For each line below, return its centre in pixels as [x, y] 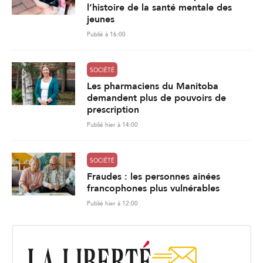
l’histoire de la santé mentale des [159, 8]
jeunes [101, 20]
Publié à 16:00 [106, 35]
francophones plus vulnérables [153, 189]
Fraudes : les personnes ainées [154, 177]
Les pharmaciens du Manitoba [153, 87]
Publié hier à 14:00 [112, 125]
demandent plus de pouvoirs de [156, 98]
